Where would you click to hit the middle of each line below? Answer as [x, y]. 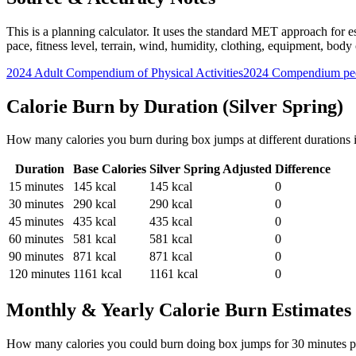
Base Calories [110, 169]
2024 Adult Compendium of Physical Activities [125, 72]
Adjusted [246, 169]
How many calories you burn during [99, 140]
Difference [303, 169]
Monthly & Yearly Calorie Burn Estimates [179, 310]
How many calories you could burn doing [112, 344]
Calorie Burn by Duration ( [118, 106]
